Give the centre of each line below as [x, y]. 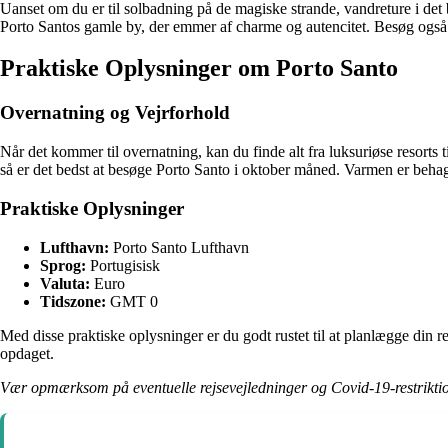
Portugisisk [123, 265]
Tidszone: [73, 301]
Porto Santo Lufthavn [179, 247]
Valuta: [65, 283]
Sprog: [63, 265]
